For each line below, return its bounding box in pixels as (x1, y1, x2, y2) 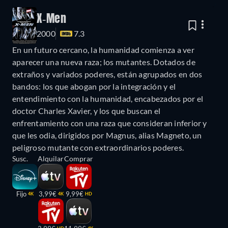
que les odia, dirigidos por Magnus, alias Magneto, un (12, 130, 202, 140)
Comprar (64, 154, 93, 163)
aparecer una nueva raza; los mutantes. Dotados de (12, 56, 195, 67)
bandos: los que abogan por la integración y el (12, 81, 176, 91)
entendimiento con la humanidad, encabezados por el (12, 93, 203, 103)
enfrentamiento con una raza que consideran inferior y (12, 118, 207, 128)
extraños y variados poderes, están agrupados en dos (12, 69, 203, 79)
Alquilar (38, 154, 64, 163)
